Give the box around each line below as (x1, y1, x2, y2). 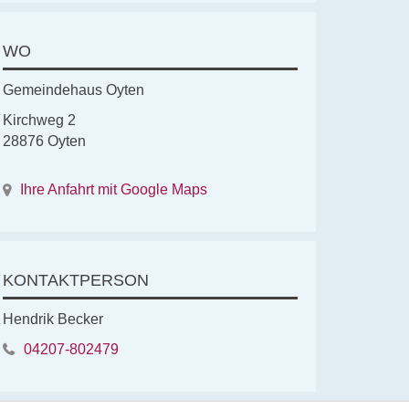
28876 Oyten (2, 133, 86, 150)
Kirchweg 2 (2, 112, 76, 129)
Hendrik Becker (2, 311, 103, 328)
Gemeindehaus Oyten (2, 82, 144, 99)
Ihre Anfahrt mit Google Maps (19, 182, 207, 198)
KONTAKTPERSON (2, 271, 149, 290)
